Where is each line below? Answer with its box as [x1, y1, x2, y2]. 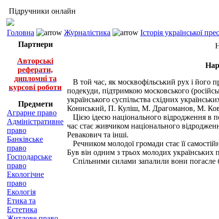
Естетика [7, 205, 37, 214]
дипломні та [14, 74, 57, 83]
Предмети [18, 100, 53, 108]
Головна [7, 28, 34, 37]
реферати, [18, 66, 53, 74]
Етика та [7, 197, 36, 205]
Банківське [7, 135, 43, 143]
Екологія [7, 188, 36, 196]
